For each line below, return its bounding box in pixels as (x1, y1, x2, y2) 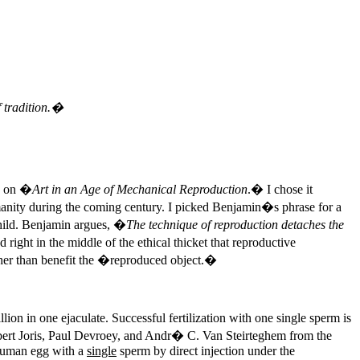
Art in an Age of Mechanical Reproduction (32, 182, 247, 196)
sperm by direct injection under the (117, 344, 295, 358)
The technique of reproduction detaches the (126, 218, 344, 231)
